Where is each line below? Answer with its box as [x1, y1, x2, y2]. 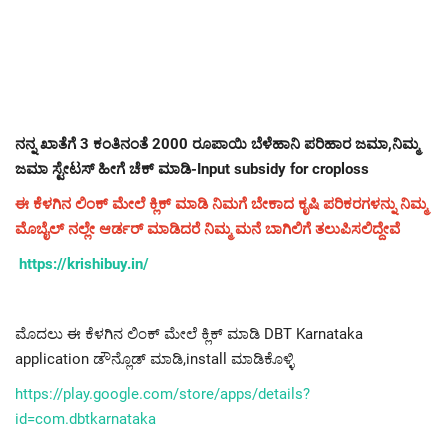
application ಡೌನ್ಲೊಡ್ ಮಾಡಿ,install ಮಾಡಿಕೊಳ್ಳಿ [15, 349, 294, 368]
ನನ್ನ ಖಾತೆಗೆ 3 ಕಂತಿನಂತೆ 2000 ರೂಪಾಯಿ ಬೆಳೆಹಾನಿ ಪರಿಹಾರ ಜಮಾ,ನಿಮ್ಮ [15, 134, 419, 153]
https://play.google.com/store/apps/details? [15, 384, 310, 403]
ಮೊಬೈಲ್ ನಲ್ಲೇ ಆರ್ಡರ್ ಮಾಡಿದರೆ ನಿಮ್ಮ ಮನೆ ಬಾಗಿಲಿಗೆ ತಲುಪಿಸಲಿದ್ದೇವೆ [15, 219, 400, 238]
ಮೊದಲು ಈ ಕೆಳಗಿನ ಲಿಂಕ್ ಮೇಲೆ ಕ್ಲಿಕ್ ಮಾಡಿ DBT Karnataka [15, 324, 363, 343]
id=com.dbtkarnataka [15, 409, 156, 428]
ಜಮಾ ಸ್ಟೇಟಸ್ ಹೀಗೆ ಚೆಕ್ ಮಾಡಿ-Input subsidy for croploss [15, 159, 369, 178]
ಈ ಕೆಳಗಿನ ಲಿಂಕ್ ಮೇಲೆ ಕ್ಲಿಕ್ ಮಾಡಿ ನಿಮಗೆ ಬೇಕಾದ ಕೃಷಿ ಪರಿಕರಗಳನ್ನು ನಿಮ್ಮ [15, 194, 427, 213]
